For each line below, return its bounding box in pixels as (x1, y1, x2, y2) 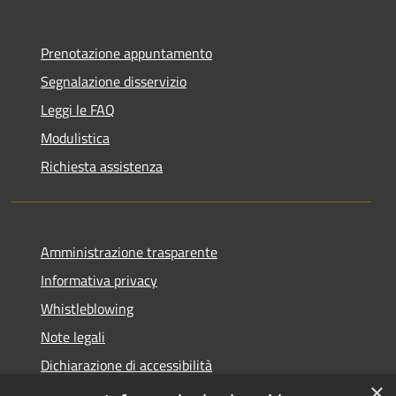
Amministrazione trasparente (41, 240, 217, 263)
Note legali (41, 325, 105, 347)
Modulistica (41, 126, 110, 148)
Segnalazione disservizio (41, 70, 187, 92)
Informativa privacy (41, 269, 157, 291)
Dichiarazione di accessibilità (41, 354, 212, 376)
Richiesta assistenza (41, 155, 163, 177)
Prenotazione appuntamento (41, 42, 212, 64)
